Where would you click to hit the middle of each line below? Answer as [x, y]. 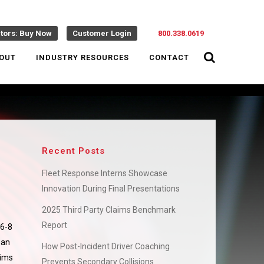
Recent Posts [73, 151]
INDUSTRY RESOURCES [82, 57]
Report [55, 225]
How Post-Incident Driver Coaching [106, 247]
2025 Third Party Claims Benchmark [109, 210]
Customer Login [102, 33]
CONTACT [169, 57]
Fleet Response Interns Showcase [105, 174]
